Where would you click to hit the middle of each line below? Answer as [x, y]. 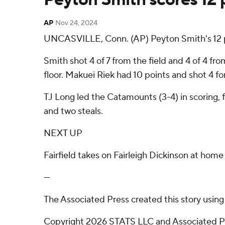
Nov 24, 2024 [76, 23]
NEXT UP [63, 133]
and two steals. [73, 111]
